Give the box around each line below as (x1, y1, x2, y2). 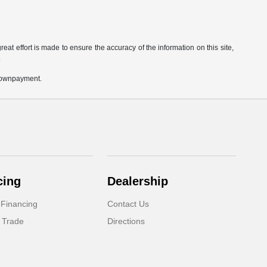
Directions (107, 216, 145, 226)
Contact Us (107, 199, 150, 209)
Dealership (107, 175, 169, 188)
